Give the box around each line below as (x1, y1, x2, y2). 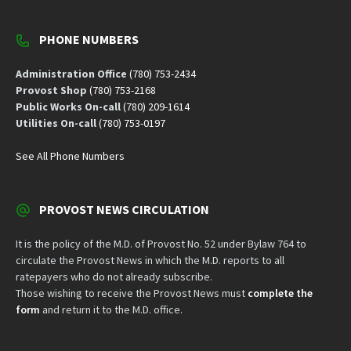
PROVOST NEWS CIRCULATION (39, 201, 209, 218)
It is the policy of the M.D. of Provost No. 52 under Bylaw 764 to (16, 237, 306, 251)
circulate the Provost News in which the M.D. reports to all (16, 253, 284, 268)
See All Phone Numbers (16, 149, 125, 164)
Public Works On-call (16, 100, 121, 114)
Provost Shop (16, 83, 87, 98)
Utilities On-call (16, 116, 96, 131)
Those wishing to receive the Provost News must (16, 286, 248, 301)
